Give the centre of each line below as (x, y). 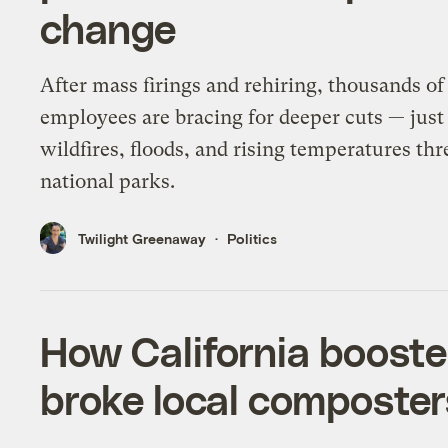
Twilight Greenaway (142, 238)
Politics (252, 238)
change (108, 27)
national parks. (108, 181)
